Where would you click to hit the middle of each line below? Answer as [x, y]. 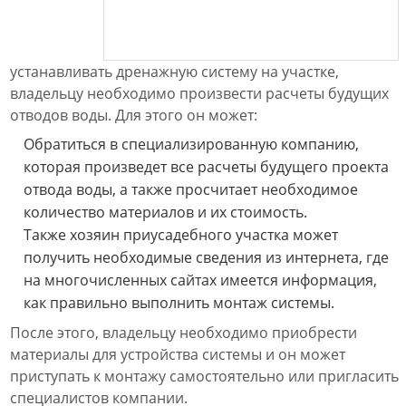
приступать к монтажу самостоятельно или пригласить [204, 376]
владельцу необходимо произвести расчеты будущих [199, 93]
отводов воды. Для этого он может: [134, 115]
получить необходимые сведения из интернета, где [206, 257]
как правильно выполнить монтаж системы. [179, 303]
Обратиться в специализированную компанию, [191, 144]
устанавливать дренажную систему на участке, [174, 72]
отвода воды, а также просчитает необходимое [191, 189]
